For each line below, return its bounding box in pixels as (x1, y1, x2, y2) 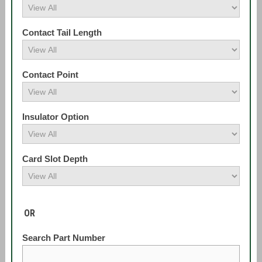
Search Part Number (22, 233, 105, 243)
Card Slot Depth (22, 154, 88, 164)
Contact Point (22, 70, 78, 80)
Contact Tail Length (22, 27, 102, 37)
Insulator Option (22, 112, 89, 122)
